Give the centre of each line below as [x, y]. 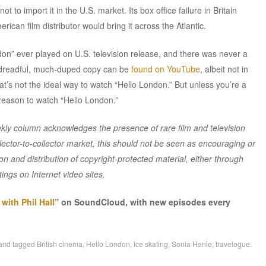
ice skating [151, 243]
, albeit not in [224, 69]
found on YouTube [165, 69]
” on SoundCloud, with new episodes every [142, 202]
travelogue [232, 243]
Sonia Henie [191, 243]
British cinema [59, 243]
